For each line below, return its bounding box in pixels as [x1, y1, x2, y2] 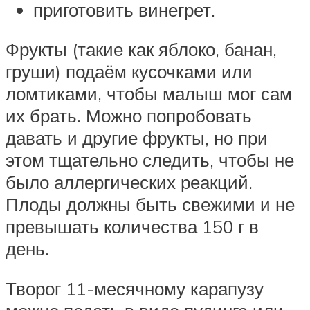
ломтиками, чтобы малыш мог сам [6, 82, 292, 105]
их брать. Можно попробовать [6, 104, 252, 127]
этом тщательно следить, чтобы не [6, 149, 294, 172]
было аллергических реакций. [6, 171, 253, 194]
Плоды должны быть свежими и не [6, 193, 295, 216]
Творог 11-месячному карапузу [6, 277, 264, 300]
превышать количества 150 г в [6, 215, 259, 238]
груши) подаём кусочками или [6, 60, 253, 83]
